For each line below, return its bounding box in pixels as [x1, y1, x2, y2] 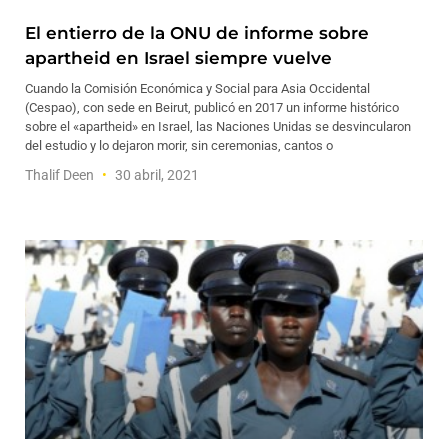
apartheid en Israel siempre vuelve [25, 48, 332, 68]
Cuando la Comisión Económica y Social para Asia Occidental [25, 81, 370, 96]
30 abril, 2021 [112, 167, 199, 183]
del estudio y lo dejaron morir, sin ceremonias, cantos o [25, 138, 333, 153]
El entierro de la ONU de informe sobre [25, 23, 369, 43]
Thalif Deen [25, 167, 97, 183]
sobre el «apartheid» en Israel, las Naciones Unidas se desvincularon [25, 119, 411, 134]
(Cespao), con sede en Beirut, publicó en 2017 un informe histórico [25, 100, 399, 115]
